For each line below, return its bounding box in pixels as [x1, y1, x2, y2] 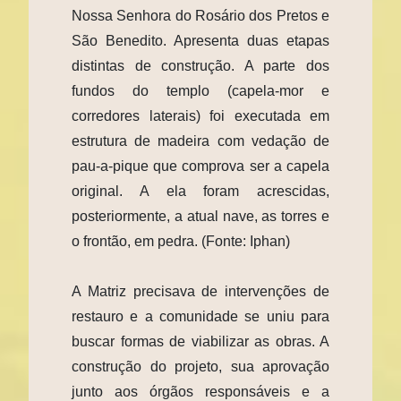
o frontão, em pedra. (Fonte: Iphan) [72, 233, 290, 249]
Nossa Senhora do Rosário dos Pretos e [72, 7, 329, 23]
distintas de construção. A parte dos [72, 57, 329, 73]
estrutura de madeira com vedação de [72, 132, 329, 149]
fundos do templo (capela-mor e [72, 82, 329, 98]
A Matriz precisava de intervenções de [72, 283, 329, 299]
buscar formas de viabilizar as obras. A [72, 333, 329, 349]
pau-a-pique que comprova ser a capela [72, 158, 329, 174]
